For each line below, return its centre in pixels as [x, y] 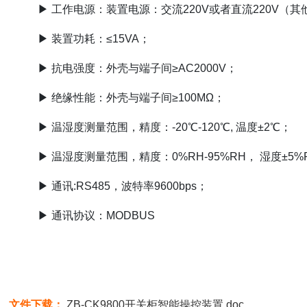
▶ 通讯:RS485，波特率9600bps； [123, 186]
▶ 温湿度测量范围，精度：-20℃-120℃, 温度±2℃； [165, 127]
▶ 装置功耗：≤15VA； [96, 38]
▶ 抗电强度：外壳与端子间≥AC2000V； [139, 68]
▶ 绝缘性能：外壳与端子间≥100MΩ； [133, 97]
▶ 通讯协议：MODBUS [97, 215]
